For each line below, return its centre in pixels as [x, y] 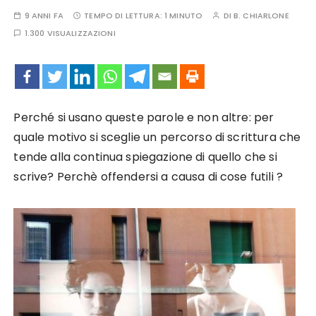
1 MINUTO [184, 16]
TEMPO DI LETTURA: [124, 16]
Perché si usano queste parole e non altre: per [144, 117]
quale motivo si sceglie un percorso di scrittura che [157, 137]
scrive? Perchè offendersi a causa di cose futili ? [148, 177]
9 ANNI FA [44, 16]
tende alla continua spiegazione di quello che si [145, 157]
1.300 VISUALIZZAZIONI [70, 33]
